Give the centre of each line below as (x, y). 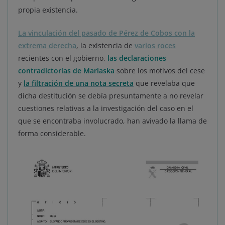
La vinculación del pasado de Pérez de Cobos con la (106, 33)
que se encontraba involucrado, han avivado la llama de (113, 121)
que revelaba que (164, 83)
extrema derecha (47, 46)
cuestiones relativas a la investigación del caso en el (106, 108)
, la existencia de (105, 46)
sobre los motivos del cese (160, 71)
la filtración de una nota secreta (79, 83)
